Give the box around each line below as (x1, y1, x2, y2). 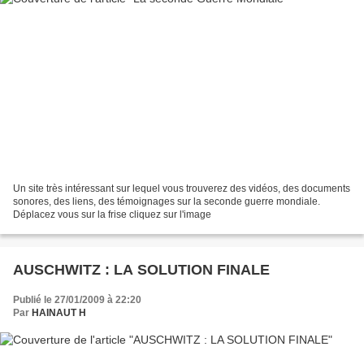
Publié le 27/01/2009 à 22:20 (13, 294, 141, 306)
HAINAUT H (32, 307, 86, 319)
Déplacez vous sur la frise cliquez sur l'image (13, 209, 211, 221)
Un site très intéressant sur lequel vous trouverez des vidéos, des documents (13, 183, 350, 195)
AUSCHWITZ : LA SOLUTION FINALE (13, 262, 270, 279)
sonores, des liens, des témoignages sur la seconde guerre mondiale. (13, 196, 320, 208)
